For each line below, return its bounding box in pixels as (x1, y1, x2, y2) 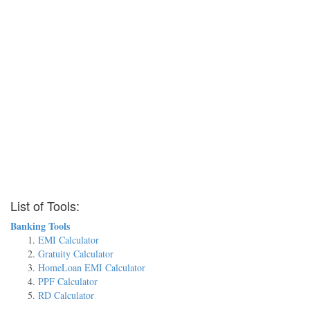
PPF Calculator (38, 275, 98, 288)
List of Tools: (10, 197, 80, 215)
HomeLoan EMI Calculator (38, 261, 145, 274)
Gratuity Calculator (38, 247, 113, 260)
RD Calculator (38, 289, 94, 302)
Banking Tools (10, 219, 70, 233)
